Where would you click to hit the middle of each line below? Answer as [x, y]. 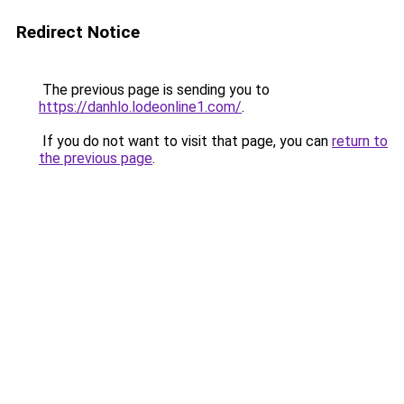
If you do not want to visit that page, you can [185, 141]
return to [360, 141]
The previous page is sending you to [154, 90]
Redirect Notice [78, 32]
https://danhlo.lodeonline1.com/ [140, 107]
